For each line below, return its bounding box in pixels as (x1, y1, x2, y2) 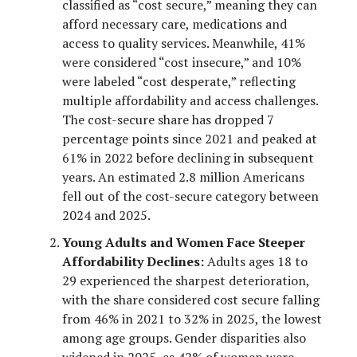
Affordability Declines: (62, 252, 204, 270)
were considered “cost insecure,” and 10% (62, 53, 301, 71)
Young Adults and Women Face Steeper (62, 233, 305, 251)
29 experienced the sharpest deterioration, (62, 271, 309, 289)
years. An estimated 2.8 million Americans (62, 167, 304, 186)
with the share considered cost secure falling (62, 290, 320, 308)
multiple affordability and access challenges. (62, 91, 318, 109)
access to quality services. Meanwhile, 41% (62, 33, 305, 52)
